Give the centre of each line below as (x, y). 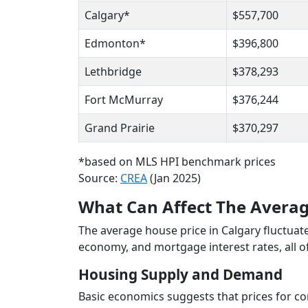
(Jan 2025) (174, 178)
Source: (99, 178)
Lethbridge (114, 72)
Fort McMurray (124, 100)
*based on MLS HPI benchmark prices (177, 162)
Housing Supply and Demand (180, 275)
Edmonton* (115, 44)
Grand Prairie (122, 128)
